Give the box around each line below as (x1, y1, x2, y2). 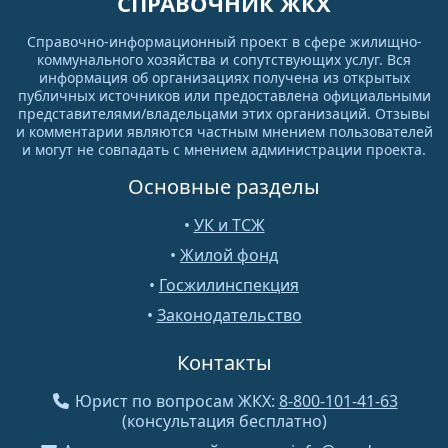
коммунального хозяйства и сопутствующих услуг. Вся (37, 49, 411, 69)
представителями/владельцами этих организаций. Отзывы (18, 103, 430, 123)
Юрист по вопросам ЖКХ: (70, 389, 279, 412)
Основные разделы (128, 172, 320, 200)
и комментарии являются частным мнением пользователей (15, 121, 433, 141)
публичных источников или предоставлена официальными (17, 85, 431, 105)
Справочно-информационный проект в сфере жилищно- (26, 31, 422, 51)
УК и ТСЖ (193, 213, 265, 236)
